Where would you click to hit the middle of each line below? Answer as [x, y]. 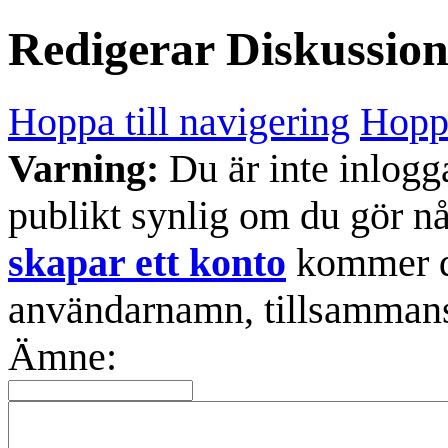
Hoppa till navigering [179, 121]
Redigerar [117, 49]
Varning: [83, 168]
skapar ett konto [147, 262]
